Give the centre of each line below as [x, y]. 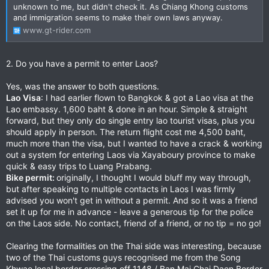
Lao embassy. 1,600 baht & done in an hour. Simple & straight [127, 109]
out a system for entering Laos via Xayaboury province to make [131, 154]
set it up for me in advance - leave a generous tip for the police [130, 211]
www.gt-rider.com [57, 30]
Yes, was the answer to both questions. [83, 86]
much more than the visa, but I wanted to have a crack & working [134, 143]
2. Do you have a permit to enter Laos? [82, 63]
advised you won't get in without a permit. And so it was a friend [132, 200]
